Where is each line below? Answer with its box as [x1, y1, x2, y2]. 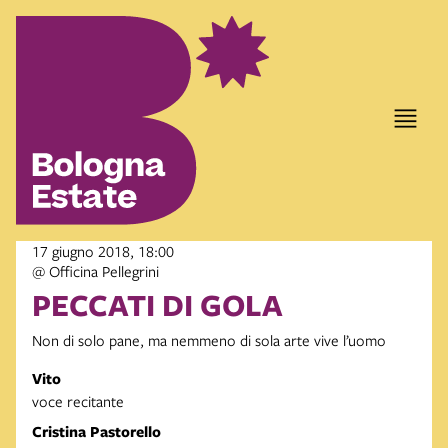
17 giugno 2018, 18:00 [32, 241, 174, 262]
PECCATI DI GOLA [32, 284, 283, 326]
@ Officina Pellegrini [32, 261, 159, 282]
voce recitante [32, 391, 124, 412]
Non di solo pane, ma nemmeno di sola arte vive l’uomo [32, 330, 386, 351]
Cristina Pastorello [32, 421, 161, 443]
